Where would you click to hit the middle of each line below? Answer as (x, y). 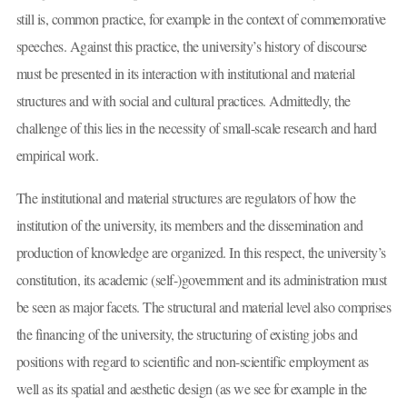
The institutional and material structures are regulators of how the (185, 198)
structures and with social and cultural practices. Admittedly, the (183, 100)
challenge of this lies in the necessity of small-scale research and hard (196, 127)
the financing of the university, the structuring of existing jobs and (186, 334)
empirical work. (57, 154)
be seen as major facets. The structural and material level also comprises (203, 307)
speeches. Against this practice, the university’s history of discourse (191, 45)
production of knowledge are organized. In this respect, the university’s (201, 253)
